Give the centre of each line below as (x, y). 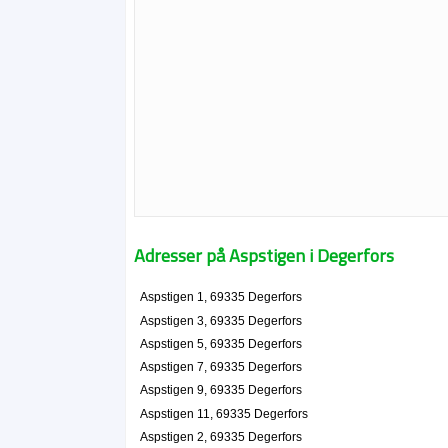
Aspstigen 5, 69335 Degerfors (220, 343)
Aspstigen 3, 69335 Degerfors (220, 320)
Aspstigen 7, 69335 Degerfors (220, 367)
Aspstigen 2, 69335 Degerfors (220, 436)
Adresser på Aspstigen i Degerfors (264, 255)
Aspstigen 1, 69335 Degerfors (220, 297)
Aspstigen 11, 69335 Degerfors (223, 413)
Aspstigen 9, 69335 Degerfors (220, 390)
